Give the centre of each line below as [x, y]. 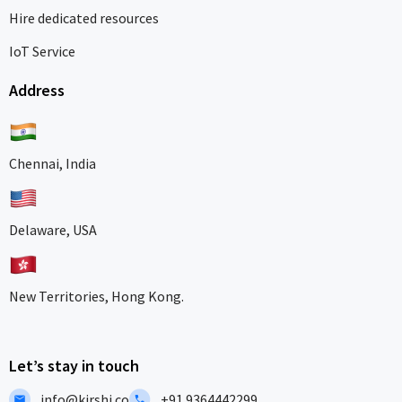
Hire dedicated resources [84, 17]
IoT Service [42, 51]
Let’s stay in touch [74, 365]
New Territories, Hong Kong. [96, 296]
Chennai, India [52, 163]
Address [37, 90]
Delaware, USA [53, 229]
